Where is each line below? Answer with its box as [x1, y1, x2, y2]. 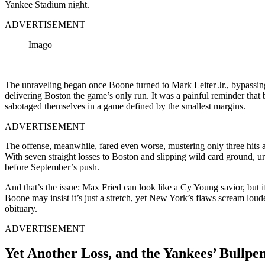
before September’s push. [5, 161, 99, 172]
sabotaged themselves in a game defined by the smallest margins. [5, 101, 245, 111]
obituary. [5, 203, 37, 214]
